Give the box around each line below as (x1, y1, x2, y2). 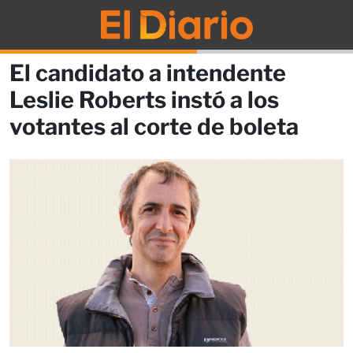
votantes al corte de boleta (9, 112, 299, 140)
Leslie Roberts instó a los (9, 85, 279, 113)
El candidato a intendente (9, 58, 286, 87)
